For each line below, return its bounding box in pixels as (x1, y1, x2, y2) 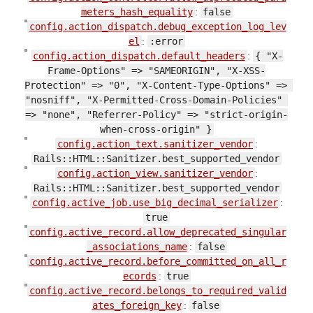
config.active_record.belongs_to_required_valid (29, 284, 286, 296)
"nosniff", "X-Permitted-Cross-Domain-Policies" (25, 94, 282, 105)
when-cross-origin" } (99, 123, 212, 135)
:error (149, 35, 183, 47)
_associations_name (86, 240, 187, 252)
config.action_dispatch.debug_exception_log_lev (29, 20, 286, 32)
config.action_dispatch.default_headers (32, 50, 245, 61)
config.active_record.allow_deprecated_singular (29, 226, 286, 238)
